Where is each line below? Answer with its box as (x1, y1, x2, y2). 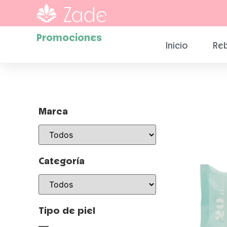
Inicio (165, 40, 187, 51)
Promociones (36, 31, 102, 44)
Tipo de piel (39, 204, 95, 216)
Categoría (39, 155, 85, 167)
